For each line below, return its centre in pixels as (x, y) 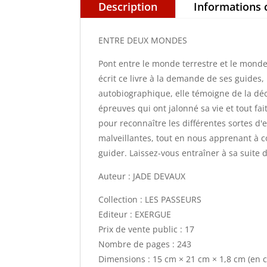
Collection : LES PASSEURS (150, 199)
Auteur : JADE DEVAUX (142, 176)
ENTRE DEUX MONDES (143, 40)
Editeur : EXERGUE (135, 214)
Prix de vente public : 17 (147, 229)
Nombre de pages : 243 (145, 244)
